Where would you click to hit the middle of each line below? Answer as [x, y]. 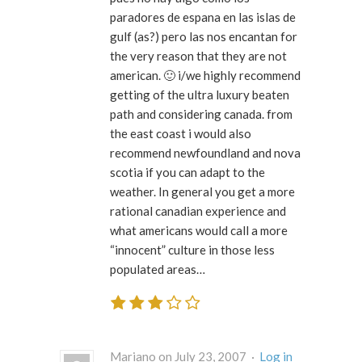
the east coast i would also [181, 134]
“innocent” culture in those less [192, 250]
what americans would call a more [199, 231]
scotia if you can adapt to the [187, 173]
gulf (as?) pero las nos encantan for [204, 37]
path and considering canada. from [201, 114]
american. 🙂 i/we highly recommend [205, 76]
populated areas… [158, 269]
